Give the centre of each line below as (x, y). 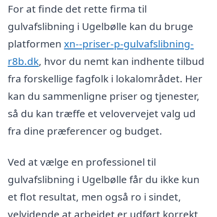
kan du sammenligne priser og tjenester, (104, 96)
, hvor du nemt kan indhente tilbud (122, 61)
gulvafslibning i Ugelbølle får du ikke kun (104, 179)
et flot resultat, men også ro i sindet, (94, 196)
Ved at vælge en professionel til (82, 162)
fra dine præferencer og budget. (85, 131)
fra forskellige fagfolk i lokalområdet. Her (105, 78)
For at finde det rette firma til (77, 9)
